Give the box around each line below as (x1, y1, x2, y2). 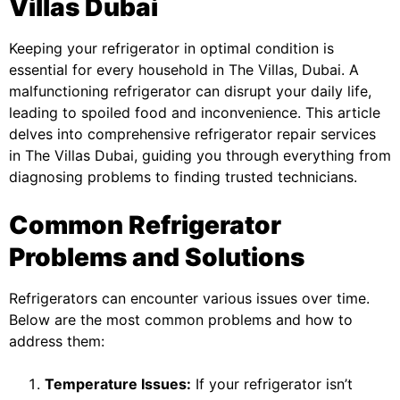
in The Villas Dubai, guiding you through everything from (9, 146, 391, 164)
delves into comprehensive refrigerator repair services (9, 125, 376, 143)
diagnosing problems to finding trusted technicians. (9, 168, 357, 186)
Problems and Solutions (9, 242, 304, 272)
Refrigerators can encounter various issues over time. (9, 289, 370, 307)
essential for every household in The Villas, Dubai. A (9, 61, 359, 79)
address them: (9, 332, 104, 350)
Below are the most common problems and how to (9, 311, 353, 329)
